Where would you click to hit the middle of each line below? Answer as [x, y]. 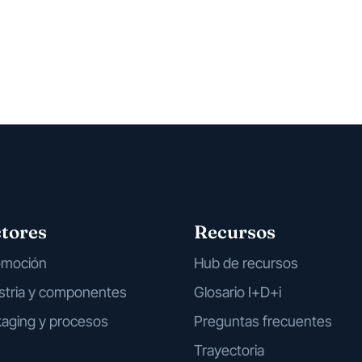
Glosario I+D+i [238, 293]
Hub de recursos [246, 263]
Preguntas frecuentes [263, 322]
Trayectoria [229, 351]
